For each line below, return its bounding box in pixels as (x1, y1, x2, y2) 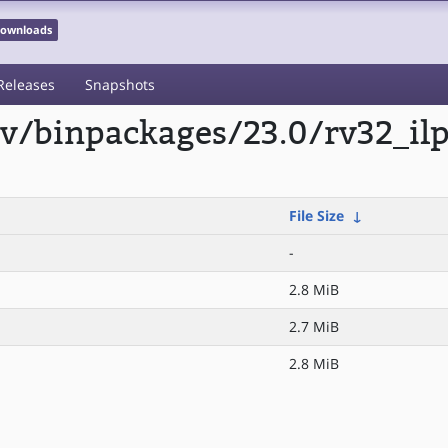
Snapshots (85, 75, 155, 94)
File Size (289, 206, 344, 225)
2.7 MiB (289, 317, 339, 336)
